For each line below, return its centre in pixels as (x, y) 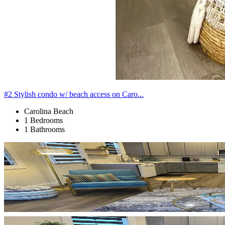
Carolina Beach (49, 111)
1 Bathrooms (44, 129)
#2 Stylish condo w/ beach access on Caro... (74, 94)
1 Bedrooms (43, 120)
